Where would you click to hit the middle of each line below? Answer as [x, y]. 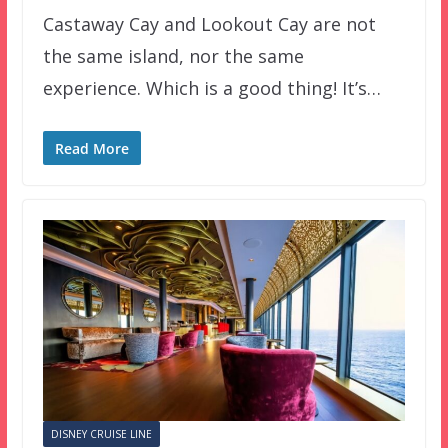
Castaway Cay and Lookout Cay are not [209, 23]
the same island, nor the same [173, 55]
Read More [91, 148]
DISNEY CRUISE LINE [101, 434]
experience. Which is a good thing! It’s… [211, 87]
